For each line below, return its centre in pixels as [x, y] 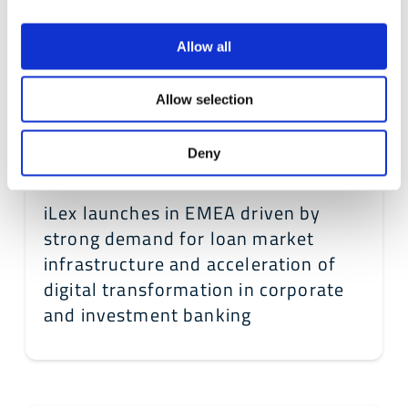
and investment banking [148, 314]
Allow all [204, 46]
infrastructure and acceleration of [190, 263]
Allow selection [204, 99]
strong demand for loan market [179, 238]
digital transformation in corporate [194, 289]
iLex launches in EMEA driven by [183, 212]
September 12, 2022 [99, 176]
